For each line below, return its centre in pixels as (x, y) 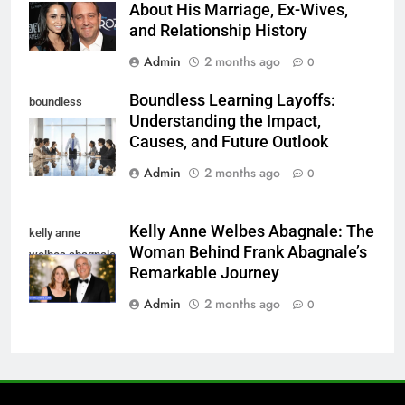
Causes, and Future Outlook (229, 142)
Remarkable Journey (204, 273)
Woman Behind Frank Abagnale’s (248, 253)
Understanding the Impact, (225, 122)
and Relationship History (218, 31)
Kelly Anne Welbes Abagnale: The (252, 232)
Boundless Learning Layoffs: (232, 101)
